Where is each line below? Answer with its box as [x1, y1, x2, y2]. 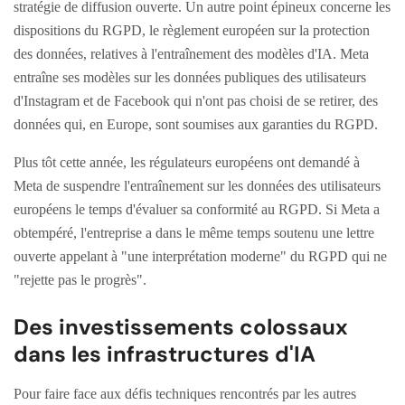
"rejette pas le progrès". [14, 271, 146, 287]
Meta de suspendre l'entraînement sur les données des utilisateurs [14, 177, 381, 193]
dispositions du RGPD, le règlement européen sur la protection [14, 22, 370, 38]
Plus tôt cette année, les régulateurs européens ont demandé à [14, 154, 360, 170]
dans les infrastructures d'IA [14, 339, 316, 368]
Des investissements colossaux [14, 312, 348, 341]
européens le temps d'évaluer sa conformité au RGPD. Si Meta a [14, 201, 380, 217]
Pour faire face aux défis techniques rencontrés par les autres [14, 385, 356, 401]
